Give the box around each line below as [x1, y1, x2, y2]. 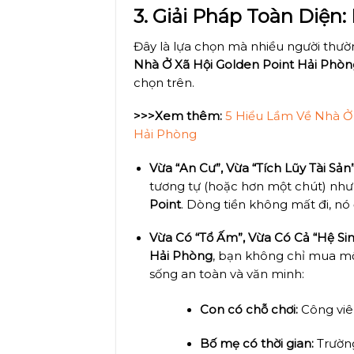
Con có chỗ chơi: [199, 303, 298, 318]
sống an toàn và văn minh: [149, 267, 304, 282]
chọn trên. [134, 76, 195, 91]
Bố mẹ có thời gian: [199, 336, 314, 351]
